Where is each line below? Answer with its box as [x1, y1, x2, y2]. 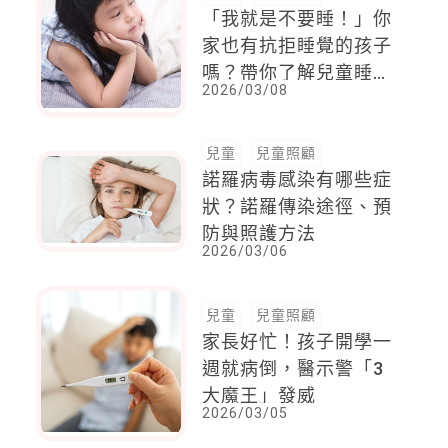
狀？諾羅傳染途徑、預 [202, 196, 393, 218]
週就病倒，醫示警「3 [202, 358, 385, 380]
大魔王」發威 [202, 385, 317, 407]
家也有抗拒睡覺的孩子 [202, 34, 393, 56]
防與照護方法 [202, 223, 317, 245]
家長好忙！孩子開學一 [202, 331, 393, 353]
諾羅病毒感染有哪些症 [202, 169, 393, 191]
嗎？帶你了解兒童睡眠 [202, 61, 393, 83]
